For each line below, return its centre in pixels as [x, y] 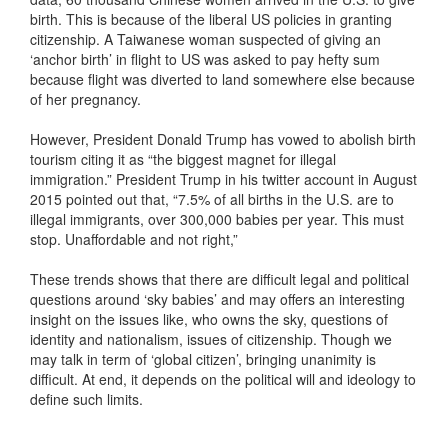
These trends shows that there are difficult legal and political [219, 279]
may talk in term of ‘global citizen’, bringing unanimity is [203, 359]
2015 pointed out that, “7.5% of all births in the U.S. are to [212, 199]
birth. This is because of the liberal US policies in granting [211, 19]
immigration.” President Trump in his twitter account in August [223, 179]
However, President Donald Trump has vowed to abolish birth [223, 139]
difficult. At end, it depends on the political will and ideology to [223, 379]
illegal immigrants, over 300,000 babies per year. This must [217, 219]
